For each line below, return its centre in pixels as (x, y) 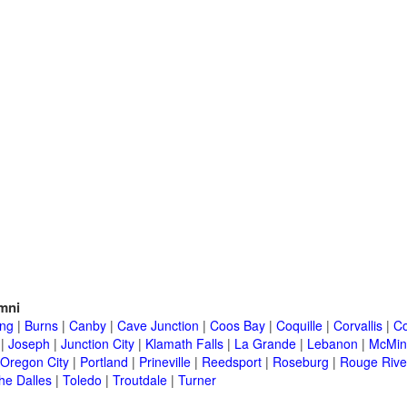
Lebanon (333, 344)
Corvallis (358, 326)
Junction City (98, 344)
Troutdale (140, 380)
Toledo (82, 380)
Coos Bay (238, 326)
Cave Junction (158, 326)
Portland (104, 362)
